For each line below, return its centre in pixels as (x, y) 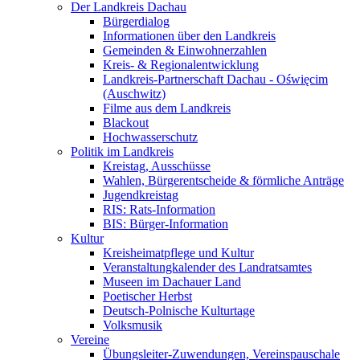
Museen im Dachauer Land (172, 281)
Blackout (126, 122)
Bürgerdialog (136, 21)
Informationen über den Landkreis (189, 35)
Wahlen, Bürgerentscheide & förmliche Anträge (223, 180)
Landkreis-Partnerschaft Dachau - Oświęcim (215, 79)
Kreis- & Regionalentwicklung (181, 64)
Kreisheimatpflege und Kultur (178, 252)
